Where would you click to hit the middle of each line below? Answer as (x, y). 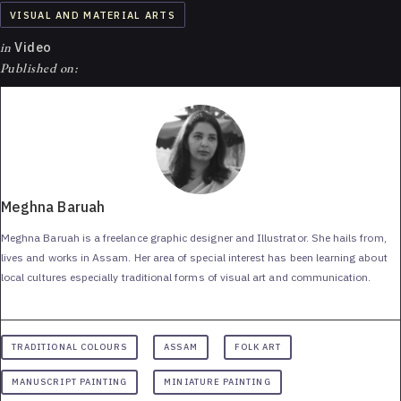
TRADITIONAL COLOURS (70, 346)
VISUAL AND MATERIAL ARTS (93, 15)
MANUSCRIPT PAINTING (70, 381)
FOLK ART (258, 346)
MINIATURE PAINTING (218, 381)
